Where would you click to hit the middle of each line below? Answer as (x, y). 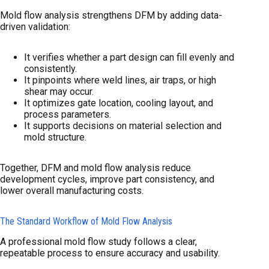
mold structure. (55, 138)
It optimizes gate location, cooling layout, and (119, 103)
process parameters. (68, 115)
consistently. (50, 69)
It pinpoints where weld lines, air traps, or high (120, 80)
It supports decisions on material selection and (123, 126)
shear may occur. (59, 92)
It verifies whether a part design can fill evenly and (129, 58)
